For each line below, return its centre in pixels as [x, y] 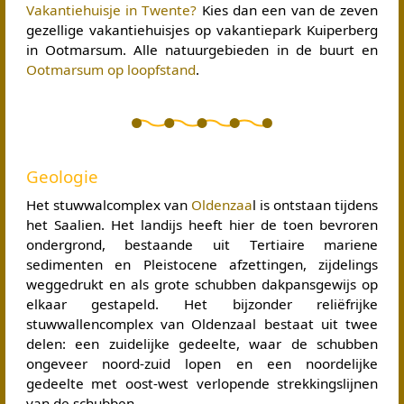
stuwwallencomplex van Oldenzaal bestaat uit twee [202, 324]
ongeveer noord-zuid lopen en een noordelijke [202, 364]
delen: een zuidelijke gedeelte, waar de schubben [202, 344]
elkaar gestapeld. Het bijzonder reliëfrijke [202, 304]
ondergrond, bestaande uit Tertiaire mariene [202, 245]
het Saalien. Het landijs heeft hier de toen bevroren [202, 225]
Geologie [62, 177]
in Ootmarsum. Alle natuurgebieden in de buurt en [202, 50]
